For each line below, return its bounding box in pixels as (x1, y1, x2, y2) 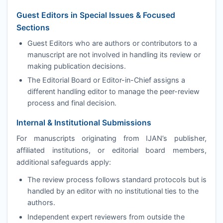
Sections (16, 23, 50, 33)
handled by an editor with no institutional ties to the (27, 187, 199, 195)
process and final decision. (27, 99, 116, 108)
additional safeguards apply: (16, 157, 111, 166)
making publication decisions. (27, 61, 126, 70)
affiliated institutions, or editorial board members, (16, 145, 207, 154)
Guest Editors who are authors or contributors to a (27, 38, 197, 47)
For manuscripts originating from (16, 133, 146, 142)
